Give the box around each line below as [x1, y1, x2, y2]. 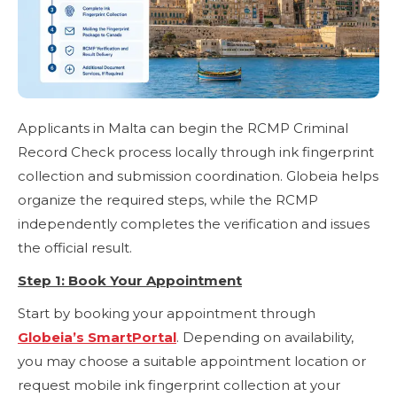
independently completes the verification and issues [18, 214, 370, 232]
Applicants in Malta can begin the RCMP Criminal [18, 119, 348, 136]
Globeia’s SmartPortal [18, 328, 176, 346]
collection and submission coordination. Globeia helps [18, 167, 378, 184]
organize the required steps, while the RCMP [18, 191, 318, 208]
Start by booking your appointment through [18, 304, 315, 322]
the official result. [18, 238, 132, 256]
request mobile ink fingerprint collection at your [18, 376, 340, 393]
